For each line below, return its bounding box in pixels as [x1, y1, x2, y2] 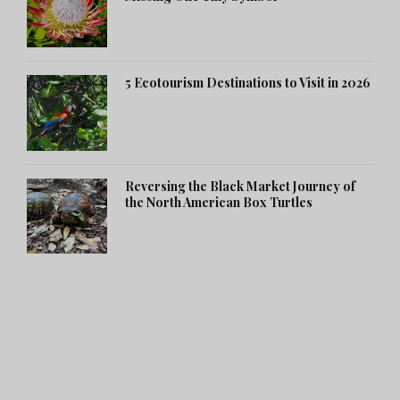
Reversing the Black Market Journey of [125, 177, 355, 195]
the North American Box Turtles [125, 193, 312, 211]
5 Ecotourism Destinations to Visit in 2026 [125, 74, 371, 92]
